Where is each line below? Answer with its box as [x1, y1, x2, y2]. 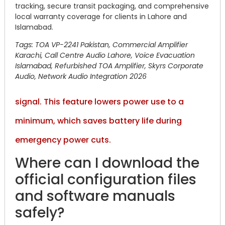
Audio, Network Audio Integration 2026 [15, 71, 147, 82]
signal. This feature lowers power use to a [15, 95, 184, 107]
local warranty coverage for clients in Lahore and [15, 11, 187, 22]
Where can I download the [15, 153, 199, 173]
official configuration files [15, 169, 196, 189]
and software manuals [15, 186, 175, 206]
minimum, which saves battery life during [15, 115, 182, 127]
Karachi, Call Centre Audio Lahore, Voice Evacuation [15, 50, 195, 61]
